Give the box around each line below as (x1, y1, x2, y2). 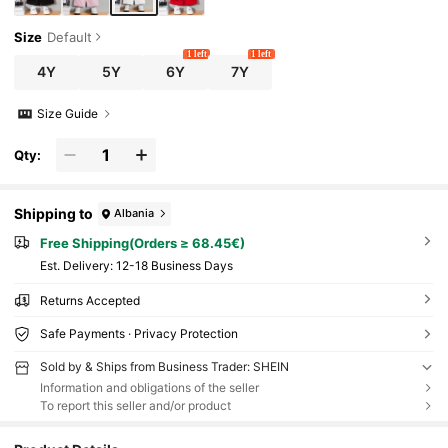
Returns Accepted (39, 292, 140, 308)
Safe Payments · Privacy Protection (39, 325, 238, 341)
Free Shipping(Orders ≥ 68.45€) (39, 234, 245, 251)
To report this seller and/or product (39, 398, 231, 414)
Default (47, 28, 93, 45)
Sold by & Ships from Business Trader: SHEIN (39, 358, 289, 374)
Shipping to (14, 205, 94, 223)
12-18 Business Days (115, 257, 233, 273)
